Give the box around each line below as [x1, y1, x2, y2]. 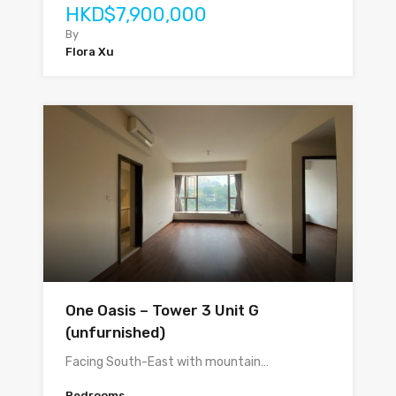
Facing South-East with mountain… [65, 354, 269, 369]
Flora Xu [65, 45, 114, 58]
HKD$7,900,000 [65, 3, 207, 27]
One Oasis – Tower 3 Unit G [65, 301, 259, 319]
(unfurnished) [65, 324, 165, 341]
